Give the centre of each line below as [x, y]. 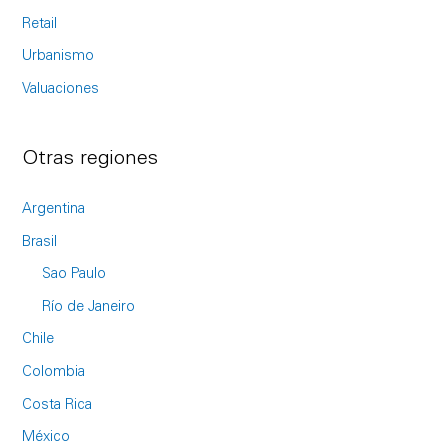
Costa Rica [57, 405]
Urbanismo [58, 57]
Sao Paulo [74, 275]
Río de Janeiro [89, 307]
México [46, 438]
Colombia [54, 373]
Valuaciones [61, 89]
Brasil [40, 242]
